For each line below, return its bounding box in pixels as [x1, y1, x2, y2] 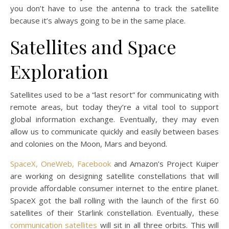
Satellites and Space [10, 34, 176, 59]
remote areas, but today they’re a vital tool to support [10, 102, 219, 112]
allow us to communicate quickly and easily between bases [10, 126, 219, 137]
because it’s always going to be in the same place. [10, 15, 186, 26]
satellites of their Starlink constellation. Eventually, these [10, 208, 219, 218]
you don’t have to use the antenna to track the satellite [10, 3, 219, 14]
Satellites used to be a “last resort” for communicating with [10, 89, 219, 100]
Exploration [10, 59, 108, 84]
